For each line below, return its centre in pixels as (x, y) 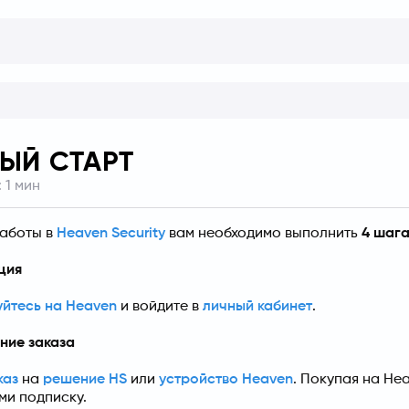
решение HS (85, 379)
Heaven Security (111, 233)
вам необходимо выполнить (263, 233)
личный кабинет (257, 306)
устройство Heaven (226, 379)
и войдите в (160, 306)
